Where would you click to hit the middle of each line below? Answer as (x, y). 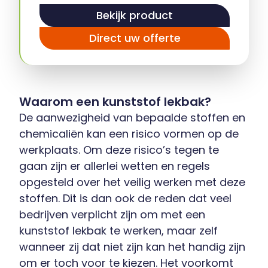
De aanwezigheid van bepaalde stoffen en (132, 117)
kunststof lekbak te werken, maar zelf (118, 230)
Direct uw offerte (135, 38)
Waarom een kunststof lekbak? (115, 101)
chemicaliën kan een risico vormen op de (129, 133)
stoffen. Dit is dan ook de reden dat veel (125, 198)
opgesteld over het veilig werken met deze (132, 182)
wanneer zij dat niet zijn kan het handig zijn (132, 246)
